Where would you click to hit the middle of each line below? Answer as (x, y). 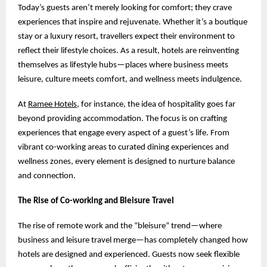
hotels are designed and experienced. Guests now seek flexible (129, 254)
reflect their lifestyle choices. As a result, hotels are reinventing (128, 51)
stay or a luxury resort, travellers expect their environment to (126, 36)
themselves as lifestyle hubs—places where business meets (123, 65)
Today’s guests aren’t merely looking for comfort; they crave (125, 8)
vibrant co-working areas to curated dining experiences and (123, 147)
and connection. (47, 176)
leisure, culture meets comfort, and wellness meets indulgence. (130, 79)
